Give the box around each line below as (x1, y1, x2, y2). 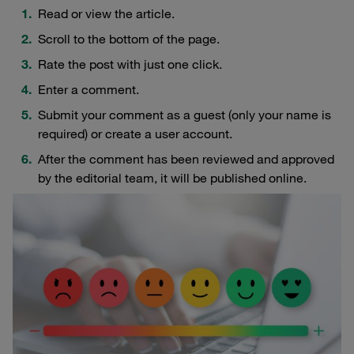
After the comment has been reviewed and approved (38, 150, 334, 167)
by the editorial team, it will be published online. (38, 169, 307, 186)
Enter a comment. (38, 81, 139, 97)
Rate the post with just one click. (38, 55, 222, 72)
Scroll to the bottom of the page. (38, 30, 220, 47)
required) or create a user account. (38, 125, 232, 141)
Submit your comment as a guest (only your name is (38, 106, 331, 122)
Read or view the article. (38, 5, 175, 21)
